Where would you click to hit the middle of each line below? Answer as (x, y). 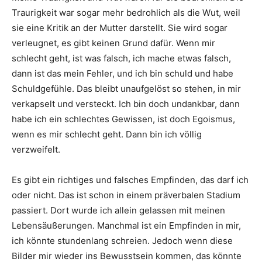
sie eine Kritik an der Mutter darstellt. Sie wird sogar (120, 27)
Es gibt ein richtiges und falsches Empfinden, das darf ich (130, 180)
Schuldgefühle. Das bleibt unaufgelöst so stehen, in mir (126, 88)
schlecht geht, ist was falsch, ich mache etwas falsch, (121, 58)
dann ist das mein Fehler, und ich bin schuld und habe (123, 73)
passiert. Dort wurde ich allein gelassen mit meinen (118, 210)
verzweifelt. (36, 149)
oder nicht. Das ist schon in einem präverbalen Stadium (126, 195)
